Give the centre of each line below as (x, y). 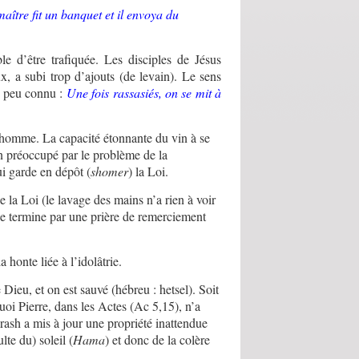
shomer (110, 171)
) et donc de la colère (158, 340)
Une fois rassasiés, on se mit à (143, 93)
